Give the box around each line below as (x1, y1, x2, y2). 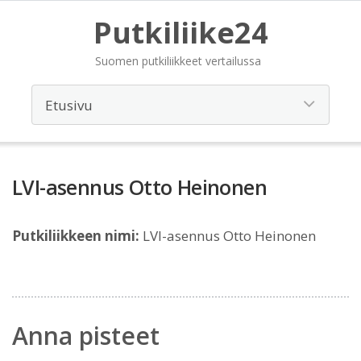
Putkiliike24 (93, 13, 268, 52)
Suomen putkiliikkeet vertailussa (94, 53, 261, 68)
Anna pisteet (12, 319, 160, 352)
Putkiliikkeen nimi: (12, 226, 139, 245)
